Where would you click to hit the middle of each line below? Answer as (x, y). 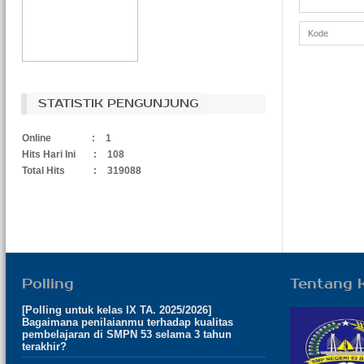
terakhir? (44, 347)
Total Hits (43, 171)
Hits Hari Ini (48, 155)
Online (36, 139)
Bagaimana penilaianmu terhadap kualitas (127, 323)
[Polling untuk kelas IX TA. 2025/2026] (116, 310)
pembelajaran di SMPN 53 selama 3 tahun (126, 335)
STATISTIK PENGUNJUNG (118, 104)
